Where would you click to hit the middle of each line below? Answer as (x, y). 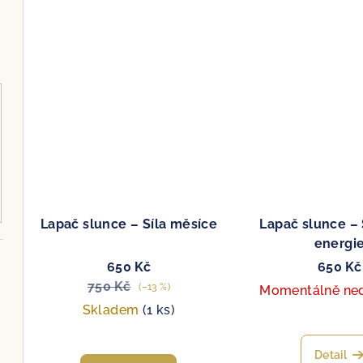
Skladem (112, 310)
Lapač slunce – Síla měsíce (129, 224)
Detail (331, 354)
